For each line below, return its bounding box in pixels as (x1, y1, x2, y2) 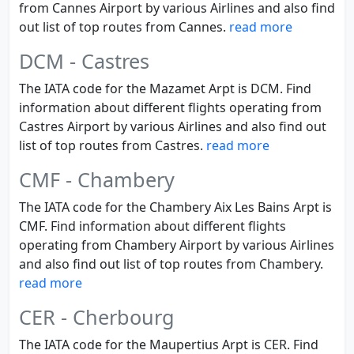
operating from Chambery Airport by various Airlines (19, 236, 334, 254)
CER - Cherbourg (19, 303, 175, 330)
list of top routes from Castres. (19, 137, 206, 154)
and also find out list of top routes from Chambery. (19, 255, 323, 273)
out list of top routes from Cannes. (19, 18, 229, 36)
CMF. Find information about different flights (19, 217, 286, 235)
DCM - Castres (19, 47, 149, 74)
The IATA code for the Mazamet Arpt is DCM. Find (19, 80, 311, 97)
